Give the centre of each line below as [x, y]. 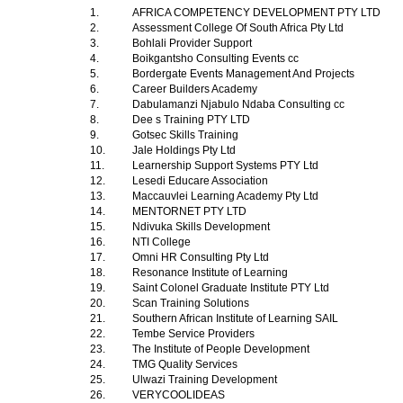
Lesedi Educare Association [201, 181]
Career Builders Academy [196, 89]
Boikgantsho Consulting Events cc [217, 58]
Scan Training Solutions [192, 303]
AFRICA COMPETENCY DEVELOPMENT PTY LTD [258, 13]
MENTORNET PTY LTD [191, 211]
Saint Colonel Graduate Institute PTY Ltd [232, 288]
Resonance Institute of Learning [211, 273]
